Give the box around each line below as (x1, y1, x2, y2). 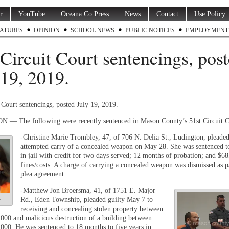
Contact (156, 10, 178, 18)
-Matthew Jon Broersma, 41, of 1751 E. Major (20, 187, 155, 194)
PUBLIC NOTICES (125, 27, 175, 34)
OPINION (34, 27, 60, 34)
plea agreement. (20, 170, 66, 178)
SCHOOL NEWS (71, 27, 114, 34)
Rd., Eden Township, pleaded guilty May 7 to (20, 196, 153, 203)
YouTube (18, 10, 45, 18)
